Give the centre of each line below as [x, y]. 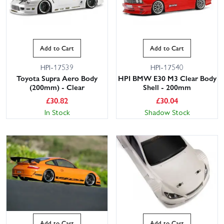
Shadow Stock [167, 112]
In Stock [57, 112]
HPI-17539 [57, 67]
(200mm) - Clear [57, 87]
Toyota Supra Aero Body [57, 78]
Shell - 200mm [167, 87]
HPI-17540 [167, 67]
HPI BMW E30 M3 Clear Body [167, 78]
